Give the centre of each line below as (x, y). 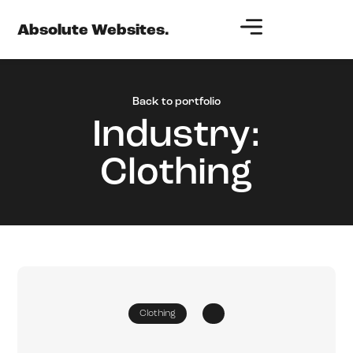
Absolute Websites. (94, 30)
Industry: (176, 137)
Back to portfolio (176, 102)
